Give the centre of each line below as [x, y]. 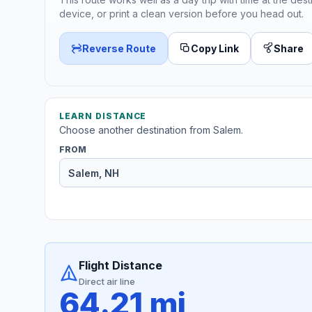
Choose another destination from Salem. [151, 130]
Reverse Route [119, 48]
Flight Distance [120, 266]
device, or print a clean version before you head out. [181, 13]
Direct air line [107, 282]
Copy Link [215, 48]
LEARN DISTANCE [103, 116]
